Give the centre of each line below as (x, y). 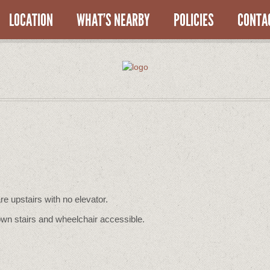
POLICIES (193, 20)
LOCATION (31, 20)
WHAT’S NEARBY (113, 20)
